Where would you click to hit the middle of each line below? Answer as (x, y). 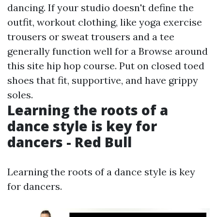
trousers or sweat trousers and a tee (91, 37)
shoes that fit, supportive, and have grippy (103, 80)
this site (26, 66)
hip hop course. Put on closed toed (124, 66)
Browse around (173, 51)
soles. (20, 95)
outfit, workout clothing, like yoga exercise (105, 22)
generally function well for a (73, 51)
